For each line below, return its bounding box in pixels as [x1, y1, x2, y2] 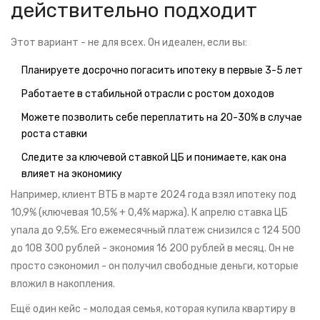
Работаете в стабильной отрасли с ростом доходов [21, 88, 274, 101]
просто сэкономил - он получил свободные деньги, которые [11, 260, 299, 273]
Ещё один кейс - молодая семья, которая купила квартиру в [11, 303, 296, 316]
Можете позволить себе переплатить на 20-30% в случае [21, 111, 302, 124]
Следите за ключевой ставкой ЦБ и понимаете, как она [21, 151, 286, 164]
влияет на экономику [21, 168, 122, 181]
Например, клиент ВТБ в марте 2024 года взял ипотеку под [11, 189, 296, 201]
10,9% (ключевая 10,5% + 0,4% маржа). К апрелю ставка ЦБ [11, 206, 288, 219]
